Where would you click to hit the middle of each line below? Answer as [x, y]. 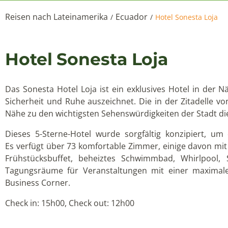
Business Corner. [38, 183]
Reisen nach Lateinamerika [56, 17]
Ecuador [132, 17]
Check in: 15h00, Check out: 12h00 [70, 203]
